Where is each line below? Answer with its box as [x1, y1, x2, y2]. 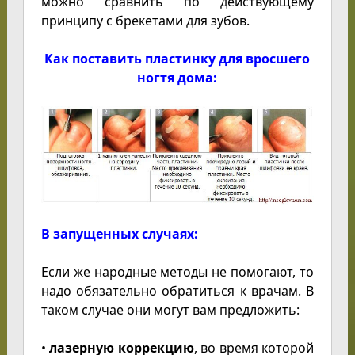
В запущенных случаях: [40, 224, 198, 242]
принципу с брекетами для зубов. [40, 12, 250, 30]
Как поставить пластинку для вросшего [44, 50, 311, 68]
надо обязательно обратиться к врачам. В [40, 281, 315, 300]
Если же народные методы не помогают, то [40, 262, 315, 281]
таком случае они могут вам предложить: [40, 300, 300, 319]
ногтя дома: [137, 69, 218, 87]
